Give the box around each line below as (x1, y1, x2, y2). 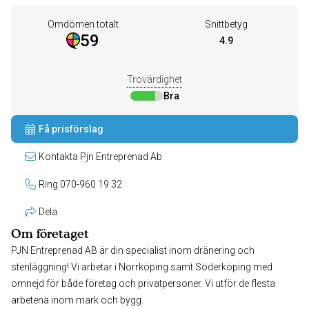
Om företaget (11, 226, 89, 241)
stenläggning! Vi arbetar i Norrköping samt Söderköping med (11, 261, 272, 272)
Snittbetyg (205, 19, 248, 30)
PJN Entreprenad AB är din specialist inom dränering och (11, 245, 255, 256)
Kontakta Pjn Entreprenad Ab (80, 151, 162, 162)
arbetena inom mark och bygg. (11, 295, 143, 306)
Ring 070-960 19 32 (39, 179, 122, 190)
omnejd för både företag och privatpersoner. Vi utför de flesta (11, 278, 275, 289)
